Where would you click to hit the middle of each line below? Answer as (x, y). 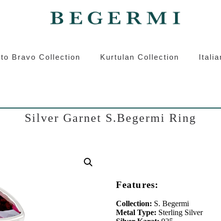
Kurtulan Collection (139, 57)
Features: (137, 184)
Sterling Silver (180, 213)
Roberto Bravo (130, 16)
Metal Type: (136, 213)
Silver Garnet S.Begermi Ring (110, 118)
